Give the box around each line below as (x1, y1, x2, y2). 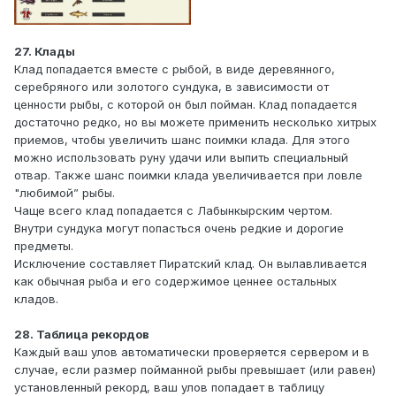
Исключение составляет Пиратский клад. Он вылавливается (14, 256, 367, 271)
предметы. (14, 239, 73, 254)
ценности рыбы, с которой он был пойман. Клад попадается (14, 97, 357, 112)
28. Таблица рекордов (14, 327, 149, 342)
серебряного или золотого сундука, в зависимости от (14, 80, 329, 95)
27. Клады (14, 44, 75, 59)
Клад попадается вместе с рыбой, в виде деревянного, (14, 62, 335, 77)
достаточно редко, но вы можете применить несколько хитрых (14, 115, 377, 130)
